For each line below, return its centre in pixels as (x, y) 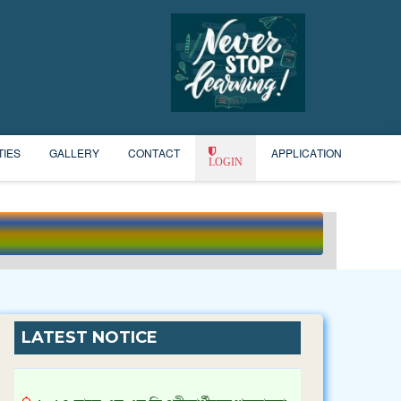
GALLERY (74, 154)
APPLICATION (307, 154)
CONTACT (154, 154)
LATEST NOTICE (90, 337)
